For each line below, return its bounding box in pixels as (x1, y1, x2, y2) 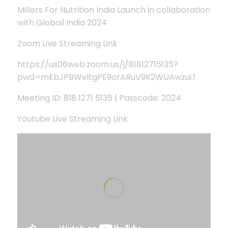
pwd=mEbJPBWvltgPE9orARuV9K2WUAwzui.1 (17, 71, 195, 83)
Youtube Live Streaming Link (17, 112, 128, 125)
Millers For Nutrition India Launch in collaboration (17, 4, 210, 16)
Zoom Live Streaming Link (17, 37, 118, 49)
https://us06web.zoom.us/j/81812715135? (17, 58, 178, 70)
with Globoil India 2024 (17, 16, 107, 28)
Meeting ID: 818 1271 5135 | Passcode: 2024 (17, 92, 181, 104)
